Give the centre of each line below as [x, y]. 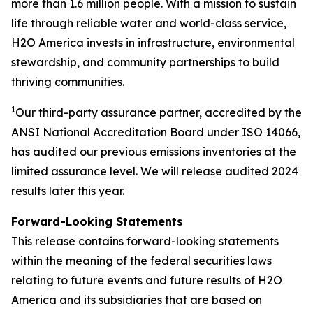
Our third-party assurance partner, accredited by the [159, 112]
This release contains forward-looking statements [145, 241]
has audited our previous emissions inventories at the [154, 151]
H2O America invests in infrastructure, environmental [153, 42]
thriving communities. [68, 81]
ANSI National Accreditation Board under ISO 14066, [156, 132]
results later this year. [68, 190]
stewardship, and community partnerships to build [145, 62]
